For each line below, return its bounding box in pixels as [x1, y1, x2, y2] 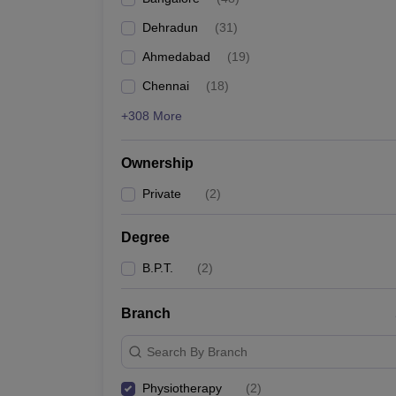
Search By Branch [147, 344, 247, 359]
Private [142, 187, 181, 201]
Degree [121, 230, 170, 245]
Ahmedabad [142, 49, 210, 64]
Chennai [142, 79, 189, 93]
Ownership [121, 156, 194, 171]
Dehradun [142, 20, 198, 34]
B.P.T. [142, 261, 173, 275]
